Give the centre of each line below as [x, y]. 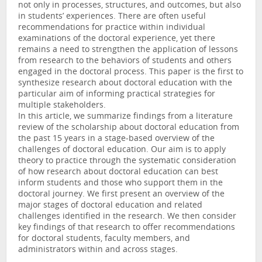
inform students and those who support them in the [120, 184]
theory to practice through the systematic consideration [127, 161]
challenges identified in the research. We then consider [127, 217]
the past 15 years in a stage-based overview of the [116, 139]
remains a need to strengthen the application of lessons [128, 50]
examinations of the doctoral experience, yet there [117, 39]
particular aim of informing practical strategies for [117, 95]
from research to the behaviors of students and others [125, 61]
